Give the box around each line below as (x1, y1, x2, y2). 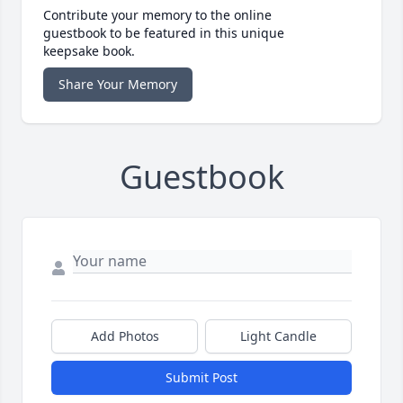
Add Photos (90, 327, 159, 345)
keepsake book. (43, 42, 135, 60)
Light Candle (240, 327, 317, 345)
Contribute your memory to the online (43, 6, 272, 24)
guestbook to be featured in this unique (43, 24, 284, 42)
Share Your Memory (58, 76, 177, 94)
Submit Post (166, 369, 237, 387)
